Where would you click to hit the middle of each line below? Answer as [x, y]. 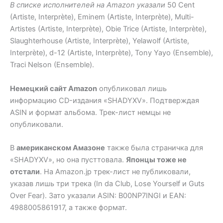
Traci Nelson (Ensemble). [52, 65]
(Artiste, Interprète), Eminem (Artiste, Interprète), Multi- [102, 17]
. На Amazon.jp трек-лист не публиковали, [115, 172]
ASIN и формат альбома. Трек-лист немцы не [90, 112]
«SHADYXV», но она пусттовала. [68, 160]
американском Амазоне [61, 148]
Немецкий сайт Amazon [54, 88]
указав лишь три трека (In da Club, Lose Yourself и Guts [107, 184]
